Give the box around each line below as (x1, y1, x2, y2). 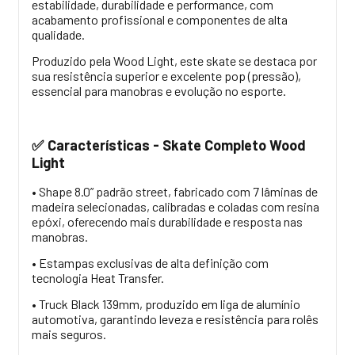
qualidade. (32, 26, 85, 42)
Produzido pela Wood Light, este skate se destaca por (32, 52, 317, 68)
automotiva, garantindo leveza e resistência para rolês (32, 311, 319, 326)
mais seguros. (32, 326, 106, 342)
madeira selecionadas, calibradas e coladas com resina (32, 198, 319, 214)
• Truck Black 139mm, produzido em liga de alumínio (32, 296, 300, 311)
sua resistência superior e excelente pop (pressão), (32, 67, 301, 83)
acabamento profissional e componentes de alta (32, 11, 288, 27)
